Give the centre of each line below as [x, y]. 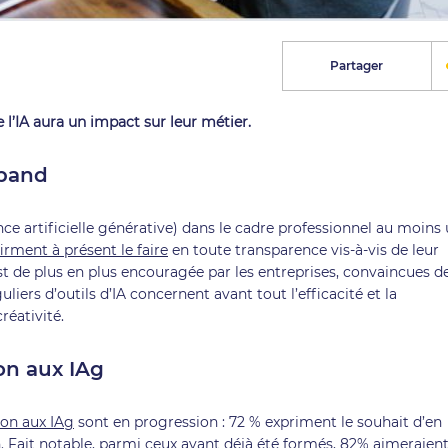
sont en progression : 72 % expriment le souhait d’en [258, 421]
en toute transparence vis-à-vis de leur [303, 249]
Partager [356, 65]
